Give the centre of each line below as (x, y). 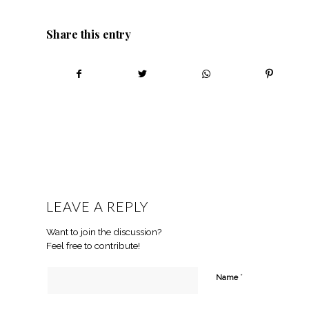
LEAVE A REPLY (97, 207)
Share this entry (89, 34)
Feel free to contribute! (93, 246)
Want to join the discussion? (104, 232)
